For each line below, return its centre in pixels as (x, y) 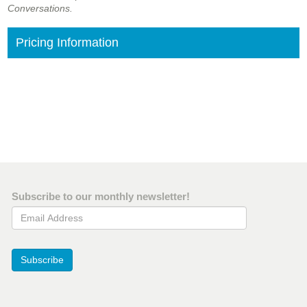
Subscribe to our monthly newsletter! (101, 197)
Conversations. (40, 9)
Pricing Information (67, 43)
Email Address (44, 213)
